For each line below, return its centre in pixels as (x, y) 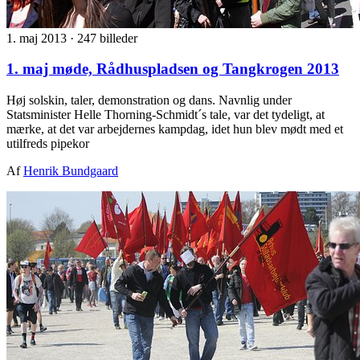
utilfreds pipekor (48, 143)
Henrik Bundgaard (71, 170)
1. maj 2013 (38, 38)
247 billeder (107, 38)
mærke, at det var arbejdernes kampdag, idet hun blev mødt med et (175, 129)
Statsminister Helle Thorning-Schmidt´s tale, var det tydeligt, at (166, 114)
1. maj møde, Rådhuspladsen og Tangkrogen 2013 (173, 69)
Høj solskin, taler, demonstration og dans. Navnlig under (149, 100)
